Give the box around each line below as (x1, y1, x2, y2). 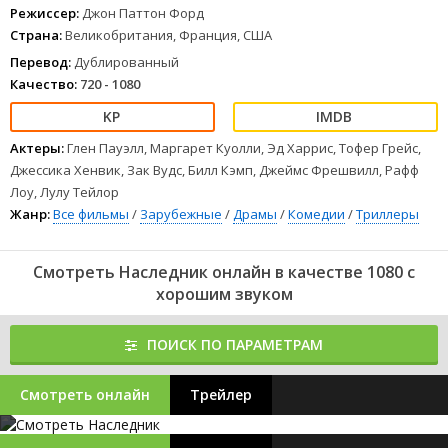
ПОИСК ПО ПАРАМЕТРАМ (147, 335, 323, 354)
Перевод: (10, 53, 71, 71)
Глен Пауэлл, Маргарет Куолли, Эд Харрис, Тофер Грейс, (67, 139, 421, 157)
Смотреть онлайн (20, 385, 150, 404)
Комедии (288, 205, 345, 223)
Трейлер (190, 385, 252, 404)
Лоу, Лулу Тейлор (10, 183, 119, 201)
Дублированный (71, 53, 179, 71)
